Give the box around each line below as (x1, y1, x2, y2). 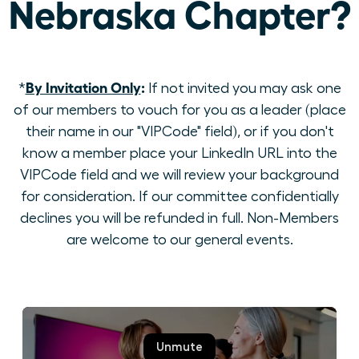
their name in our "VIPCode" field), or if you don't (25, 124, 334, 139)
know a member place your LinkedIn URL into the (22, 146, 337, 160)
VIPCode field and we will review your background (20, 167, 339, 182)
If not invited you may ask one (144, 81, 341, 95)
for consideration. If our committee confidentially (20, 189, 339, 204)
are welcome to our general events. (66, 232, 293, 247)
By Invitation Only (25, 78, 141, 95)
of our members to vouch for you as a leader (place (13, 103, 346, 117)
